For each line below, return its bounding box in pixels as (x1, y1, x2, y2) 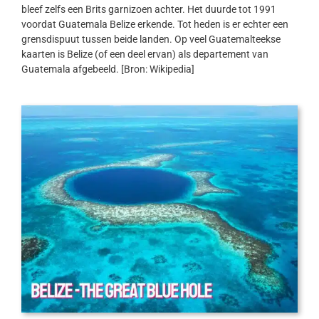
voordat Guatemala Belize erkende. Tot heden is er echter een (21, 18, 288, 30)
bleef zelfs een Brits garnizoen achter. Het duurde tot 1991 (21, 3, 276, 15)
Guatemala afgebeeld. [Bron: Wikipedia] (21, 63, 194, 75)
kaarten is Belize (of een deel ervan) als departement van (21, 48, 268, 60)
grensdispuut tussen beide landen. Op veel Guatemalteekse (21, 33, 281, 45)
